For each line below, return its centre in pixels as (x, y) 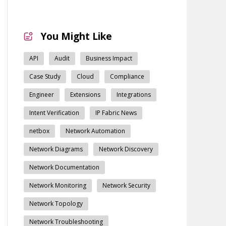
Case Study (45, 76)
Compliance (127, 76)
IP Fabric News (116, 112)
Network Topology (56, 203)
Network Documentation (64, 167)
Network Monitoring (58, 185)
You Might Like (76, 36)
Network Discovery (126, 149)
